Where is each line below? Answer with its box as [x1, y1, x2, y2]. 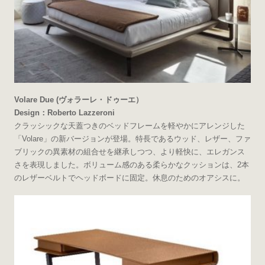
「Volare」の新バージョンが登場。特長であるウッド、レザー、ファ [14, 134, 251, 143]
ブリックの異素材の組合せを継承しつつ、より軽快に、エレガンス [14, 147, 245, 156]
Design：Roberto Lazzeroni [14, 108, 115, 117]
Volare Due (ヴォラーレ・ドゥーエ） [14, 95, 143, 104]
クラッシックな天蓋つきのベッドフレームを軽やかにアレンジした [14, 121, 245, 130]
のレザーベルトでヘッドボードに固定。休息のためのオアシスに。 [14, 173, 245, 182]
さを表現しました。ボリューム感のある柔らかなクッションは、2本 [14, 160, 249, 169]
